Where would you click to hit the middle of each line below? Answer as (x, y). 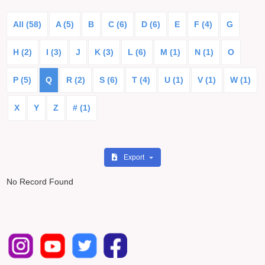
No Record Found (40, 181)
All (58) (28, 24)
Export (135, 157)
